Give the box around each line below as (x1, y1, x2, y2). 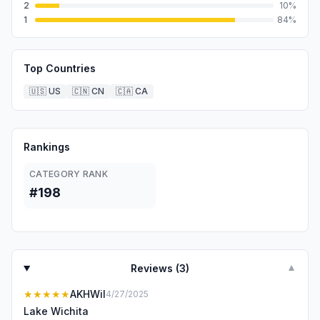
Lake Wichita (24, 305, 89, 317)
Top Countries (24, 62, 96, 74)
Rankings (24, 141, 70, 153)
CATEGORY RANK (29, 169, 108, 179)
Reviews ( (131, 262, 180, 274)
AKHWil (70, 288, 106, 300)
